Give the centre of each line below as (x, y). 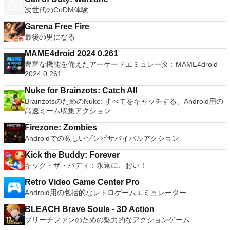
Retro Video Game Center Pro (82, 182)
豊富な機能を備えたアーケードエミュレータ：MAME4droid (121, 64)
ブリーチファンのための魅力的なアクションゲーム (107, 220)
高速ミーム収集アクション (68, 111)
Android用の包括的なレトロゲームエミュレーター (106, 193)
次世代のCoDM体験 (56, 10)
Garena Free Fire (57, 26)
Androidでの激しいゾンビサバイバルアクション (102, 138)
